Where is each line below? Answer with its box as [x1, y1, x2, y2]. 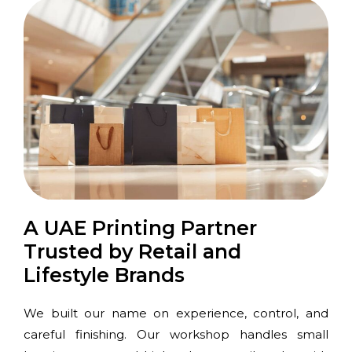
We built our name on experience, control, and [24, 305, 328, 321]
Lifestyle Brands [24, 262, 185, 287]
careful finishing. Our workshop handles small [24, 326, 328, 342]
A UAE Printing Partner [24, 215, 257, 240]
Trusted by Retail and [24, 239, 241, 263]
